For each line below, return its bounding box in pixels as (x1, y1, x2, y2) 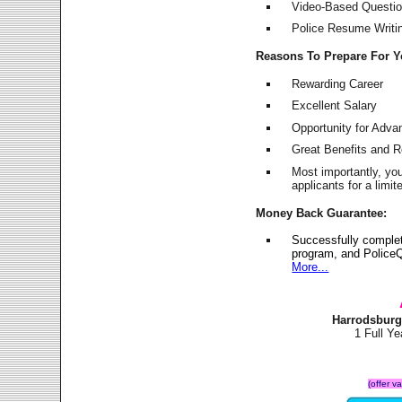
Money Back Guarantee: (256, 205, 388, 220)
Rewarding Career (292, 76, 384, 91)
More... (292, 260, 329, 275)
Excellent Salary (292, 99, 378, 113)
